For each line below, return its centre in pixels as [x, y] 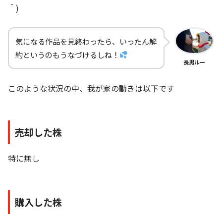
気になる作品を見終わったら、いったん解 [86, 41]
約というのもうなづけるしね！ [67, 54]
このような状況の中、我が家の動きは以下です [91, 88]
